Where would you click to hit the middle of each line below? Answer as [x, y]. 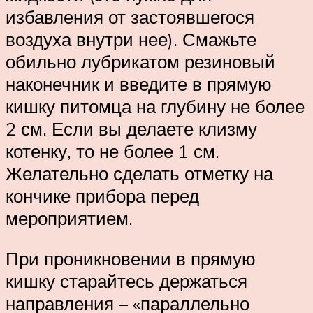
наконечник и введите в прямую [139, 84]
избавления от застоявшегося [130, 17]
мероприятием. [69, 218]
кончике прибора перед [102, 196]
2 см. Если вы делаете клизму [131, 129]
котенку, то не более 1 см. [112, 151]
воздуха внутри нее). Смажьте [131, 39]
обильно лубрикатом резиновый [140, 62]
